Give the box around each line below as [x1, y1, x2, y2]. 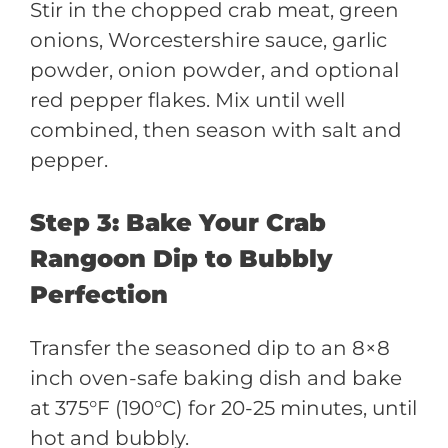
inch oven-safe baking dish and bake [30, 366, 402, 390]
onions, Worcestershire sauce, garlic [30, 28, 387, 52]
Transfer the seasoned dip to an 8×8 [30, 336, 390, 360]
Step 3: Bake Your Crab [30, 208, 326, 237]
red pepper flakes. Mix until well [30, 88, 345, 112]
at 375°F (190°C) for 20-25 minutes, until [30, 396, 417, 420]
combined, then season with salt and [30, 118, 402, 142]
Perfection [30, 280, 168, 309]
